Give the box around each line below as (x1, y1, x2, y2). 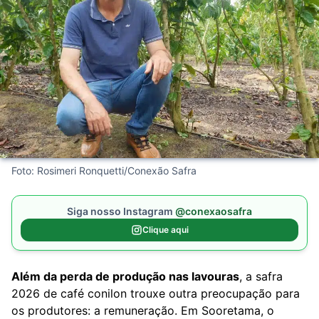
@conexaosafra (175, 205, 252, 217)
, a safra (239, 269, 283, 283)
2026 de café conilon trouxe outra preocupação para (11, 286, 300, 300)
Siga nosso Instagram (67, 205, 175, 217)
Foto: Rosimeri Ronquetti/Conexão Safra (11, 164, 197, 177)
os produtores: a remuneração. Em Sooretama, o (11, 303, 274, 318)
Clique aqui (142, 224, 189, 235)
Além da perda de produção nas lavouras (11, 269, 239, 283)
